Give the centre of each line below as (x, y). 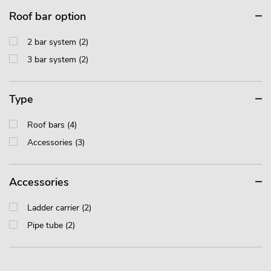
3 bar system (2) (58, 60)
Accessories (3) (56, 143)
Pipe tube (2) (51, 226)
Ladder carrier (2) (59, 208)
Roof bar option (47, 17)
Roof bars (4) (52, 125)
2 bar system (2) (58, 42)
